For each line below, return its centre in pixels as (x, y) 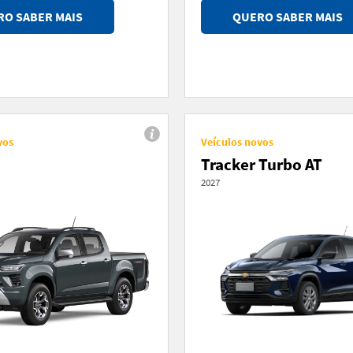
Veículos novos (237, 141)
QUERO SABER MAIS (288, 16)
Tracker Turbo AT (262, 164)
